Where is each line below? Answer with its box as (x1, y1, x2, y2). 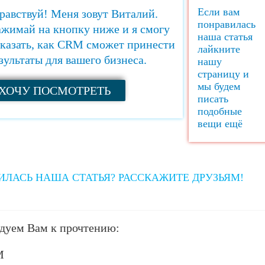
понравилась (198, 18, 256, 31)
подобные (198, 105, 242, 118)
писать (198, 93, 228, 105)
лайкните (198, 43, 240, 56)
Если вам (198, 6, 240, 18)
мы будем (198, 80, 240, 93)
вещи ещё (198, 118, 243, 130)
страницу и (198, 68, 249, 80)
